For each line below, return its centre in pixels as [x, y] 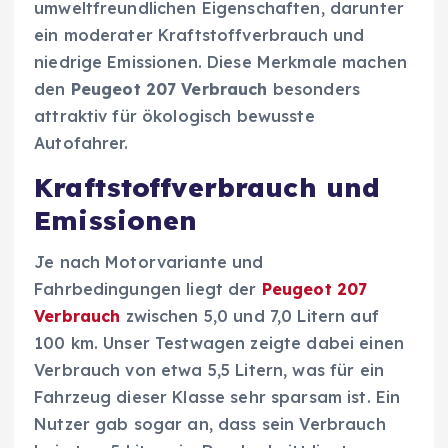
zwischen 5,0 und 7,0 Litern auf [249, 316]
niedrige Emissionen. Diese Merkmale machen [220, 61]
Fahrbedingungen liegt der [148, 289]
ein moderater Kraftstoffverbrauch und [199, 34]
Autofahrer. [81, 142]
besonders [314, 88]
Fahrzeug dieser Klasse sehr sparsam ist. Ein [217, 397]
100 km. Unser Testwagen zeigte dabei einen [219, 343]
